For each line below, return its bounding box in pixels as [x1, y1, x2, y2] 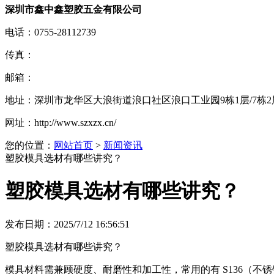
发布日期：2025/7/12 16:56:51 [5, 218, 130, 229]
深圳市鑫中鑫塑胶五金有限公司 [5, 4, 142, 15]
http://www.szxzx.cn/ [34, 117, 116, 128]
